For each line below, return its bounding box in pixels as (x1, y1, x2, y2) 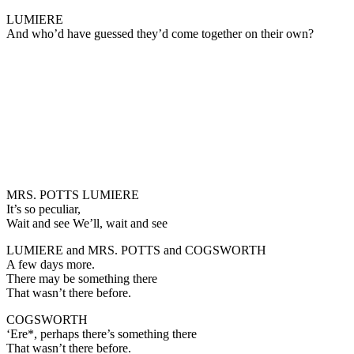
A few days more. (6, 257, 95, 271)
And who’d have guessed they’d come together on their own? (6, 26, 314, 40)
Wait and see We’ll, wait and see (6, 216, 168, 230)
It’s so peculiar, (6, 201, 81, 216)
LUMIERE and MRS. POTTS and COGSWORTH (6, 243, 266, 257)
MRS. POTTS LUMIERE (6, 187, 139, 201)
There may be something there (6, 271, 157, 285)
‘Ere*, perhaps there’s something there (6, 326, 197, 341)
